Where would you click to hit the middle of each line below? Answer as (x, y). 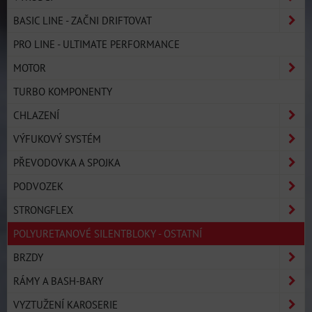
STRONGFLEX (43, 210)
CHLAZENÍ (36, 115)
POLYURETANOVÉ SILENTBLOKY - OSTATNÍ (108, 233)
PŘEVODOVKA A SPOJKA (67, 162)
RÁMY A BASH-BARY (58, 281)
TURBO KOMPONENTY (63, 91)
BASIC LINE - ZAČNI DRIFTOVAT (83, 20)
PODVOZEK (38, 186)
